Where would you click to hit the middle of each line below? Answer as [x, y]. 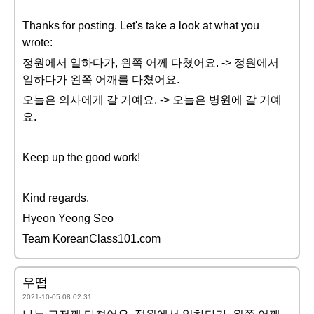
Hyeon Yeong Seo [68, 218]
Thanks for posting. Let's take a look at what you [141, 26]
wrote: [37, 42]
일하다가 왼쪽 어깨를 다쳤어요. [101, 80]
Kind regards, [56, 198]
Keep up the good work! [81, 157]
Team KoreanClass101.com [91, 239]
